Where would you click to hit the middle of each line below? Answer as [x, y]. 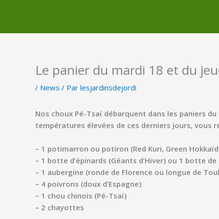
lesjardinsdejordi [108, 88]
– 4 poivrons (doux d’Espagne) [88, 184]
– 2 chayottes [60, 207]
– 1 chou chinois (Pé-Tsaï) [81, 196]
